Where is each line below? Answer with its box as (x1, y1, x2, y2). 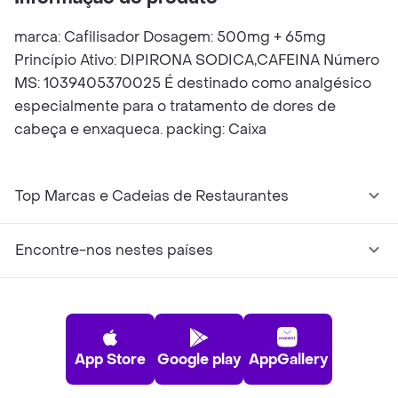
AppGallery (248, 350, 328, 369)
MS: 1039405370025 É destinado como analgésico (14, 74, 371, 92)
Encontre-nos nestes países (15, 241, 213, 259)
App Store (75, 350, 146, 369)
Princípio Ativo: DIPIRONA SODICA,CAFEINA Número (14, 51, 379, 69)
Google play (157, 350, 241, 369)
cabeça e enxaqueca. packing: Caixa (14, 120, 267, 139)
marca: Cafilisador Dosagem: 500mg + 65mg (14, 28, 326, 46)
